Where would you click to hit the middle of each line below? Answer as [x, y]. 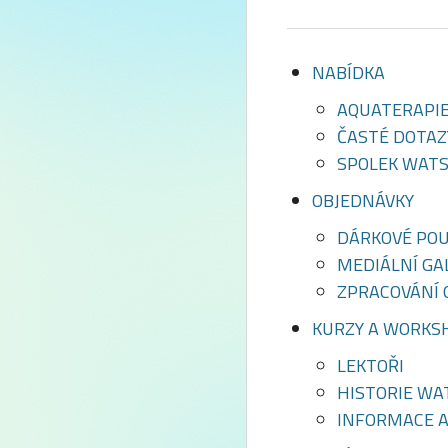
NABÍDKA [348, 72]
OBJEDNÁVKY [363, 200]
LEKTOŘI [370, 365]
